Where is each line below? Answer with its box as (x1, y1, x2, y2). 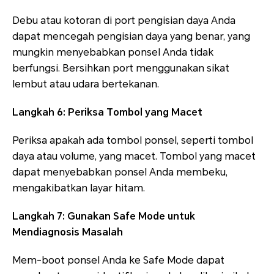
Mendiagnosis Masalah (12, 226, 123, 239)
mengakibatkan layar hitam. (12, 182, 145, 194)
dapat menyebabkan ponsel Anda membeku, (12, 166, 228, 179)
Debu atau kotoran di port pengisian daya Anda (12, 15, 235, 27)
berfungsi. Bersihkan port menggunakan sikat (12, 62, 229, 75)
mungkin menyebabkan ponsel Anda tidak (12, 46, 213, 59)
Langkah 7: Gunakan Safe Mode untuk (12, 210, 195, 223)
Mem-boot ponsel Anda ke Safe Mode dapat (12, 254, 224, 267)
